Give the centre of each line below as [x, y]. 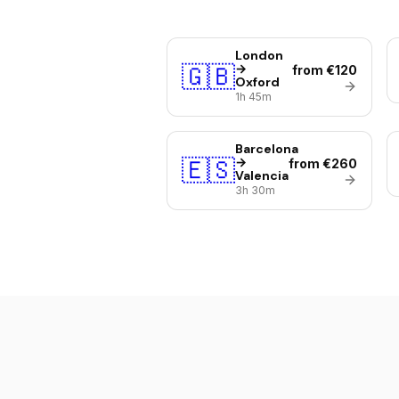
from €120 [324, 70]
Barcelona [267, 149]
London [259, 55]
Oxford [257, 82]
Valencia [262, 175]
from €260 [322, 163]
